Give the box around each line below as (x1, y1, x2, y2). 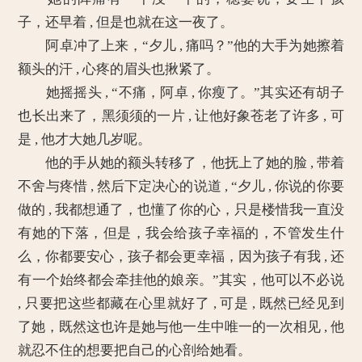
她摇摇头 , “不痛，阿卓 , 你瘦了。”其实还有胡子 (18, 85, 344, 100)
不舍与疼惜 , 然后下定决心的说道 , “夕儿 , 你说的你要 (18, 179, 344, 194)
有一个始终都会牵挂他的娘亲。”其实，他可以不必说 (18, 272, 344, 288)
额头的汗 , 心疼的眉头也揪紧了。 (18, 61, 221, 77)
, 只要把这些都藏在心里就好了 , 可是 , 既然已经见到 (18, 296, 344, 311)
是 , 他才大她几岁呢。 (18, 132, 152, 147)
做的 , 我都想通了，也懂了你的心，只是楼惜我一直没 (18, 202, 344, 217)
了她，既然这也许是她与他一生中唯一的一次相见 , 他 (18, 319, 344, 335)
